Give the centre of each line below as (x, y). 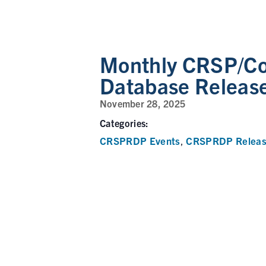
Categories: (124, 123)
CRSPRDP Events (140, 140)
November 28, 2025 (143, 103)
